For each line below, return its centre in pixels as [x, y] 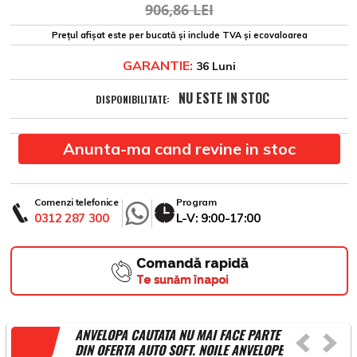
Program [196, 202]
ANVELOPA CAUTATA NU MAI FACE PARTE [177, 335]
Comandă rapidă [192, 263]
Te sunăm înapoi [182, 280]
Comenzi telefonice [76, 202]
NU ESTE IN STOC [224, 98]
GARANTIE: [158, 66]
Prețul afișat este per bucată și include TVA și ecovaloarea [179, 35]
